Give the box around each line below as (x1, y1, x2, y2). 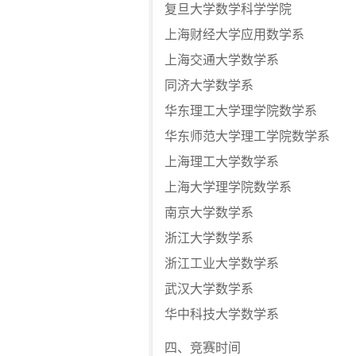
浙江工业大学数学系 (164, 257, 279, 270)
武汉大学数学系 (164, 282, 253, 296)
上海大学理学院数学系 (164, 180, 292, 194)
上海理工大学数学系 (164, 155, 279, 168)
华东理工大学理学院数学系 (164, 104, 317, 118)
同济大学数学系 (164, 79, 253, 92)
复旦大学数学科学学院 (164, 2, 292, 16)
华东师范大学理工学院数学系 (164, 130, 330, 143)
